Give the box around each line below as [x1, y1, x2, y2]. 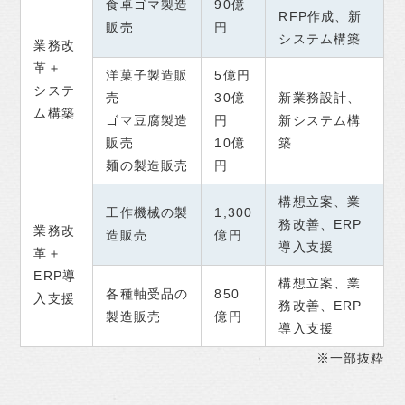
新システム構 [278, 113, 362, 128]
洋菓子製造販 [106, 68, 189, 83]
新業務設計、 [278, 90, 362, 106]
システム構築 [278, 32, 362, 47]
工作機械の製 [106, 205, 189, 221]
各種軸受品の [106, 287, 189, 302]
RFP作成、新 [278, 9, 363, 24]
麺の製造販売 [106, 158, 189, 174]
